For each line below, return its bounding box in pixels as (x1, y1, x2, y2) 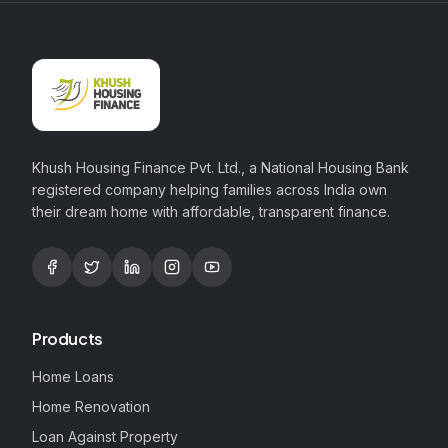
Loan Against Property (32, 428, 178, 445)
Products (32, 328, 103, 349)
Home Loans (32, 368, 114, 385)
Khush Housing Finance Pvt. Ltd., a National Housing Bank (32, 159, 409, 176)
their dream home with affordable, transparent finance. (32, 203, 390, 220)
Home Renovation (32, 398, 150, 415)
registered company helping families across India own (32, 181, 387, 198)
